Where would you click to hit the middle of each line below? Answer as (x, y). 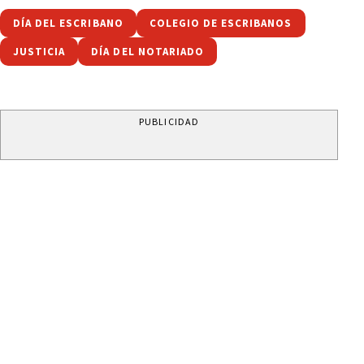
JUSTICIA (39, 51)
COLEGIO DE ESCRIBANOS (221, 23)
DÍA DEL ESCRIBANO (68, 23)
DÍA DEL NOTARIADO (148, 51)
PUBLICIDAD (169, 121)
